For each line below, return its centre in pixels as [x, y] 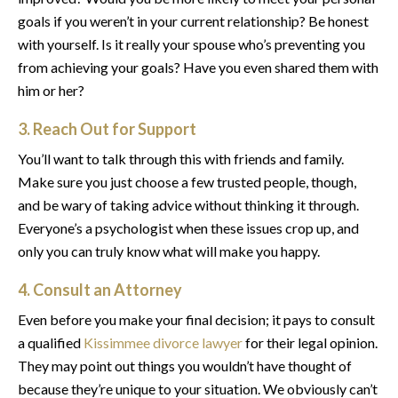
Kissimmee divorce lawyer [163, 342]
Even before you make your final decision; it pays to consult [196, 319]
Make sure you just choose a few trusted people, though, [187, 181]
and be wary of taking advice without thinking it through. [188, 204]
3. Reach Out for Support [107, 128]
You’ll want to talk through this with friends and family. [181, 158]
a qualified [51, 342]
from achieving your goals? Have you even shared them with [198, 67]
